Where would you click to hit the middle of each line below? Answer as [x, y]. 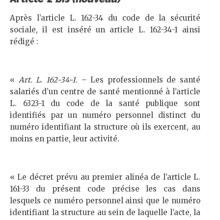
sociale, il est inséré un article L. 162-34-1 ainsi [105, 30]
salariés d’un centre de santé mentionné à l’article [105, 92]
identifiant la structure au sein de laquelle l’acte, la [105, 212]
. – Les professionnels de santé [138, 80]
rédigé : [24, 41]
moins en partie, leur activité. [65, 139]
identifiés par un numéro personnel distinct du [105, 115]
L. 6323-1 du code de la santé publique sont [105, 103]
